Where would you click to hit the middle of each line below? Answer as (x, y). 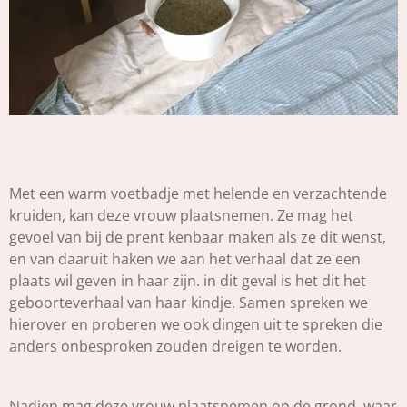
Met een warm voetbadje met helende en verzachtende (198, 194)
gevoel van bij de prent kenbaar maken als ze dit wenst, (198, 238)
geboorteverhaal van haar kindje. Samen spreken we (189, 303)
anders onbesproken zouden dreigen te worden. (177, 347)
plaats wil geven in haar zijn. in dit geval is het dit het (188, 281)
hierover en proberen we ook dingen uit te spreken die (196, 325)
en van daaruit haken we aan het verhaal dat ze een (185, 259)
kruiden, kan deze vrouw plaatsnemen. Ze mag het (181, 216)
